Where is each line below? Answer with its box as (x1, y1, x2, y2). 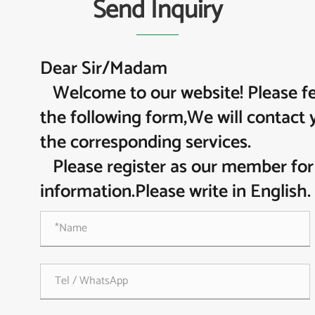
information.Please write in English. (40, 176, 311, 207)
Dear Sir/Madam (40, 53, 168, 84)
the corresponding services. (40, 127, 252, 157)
